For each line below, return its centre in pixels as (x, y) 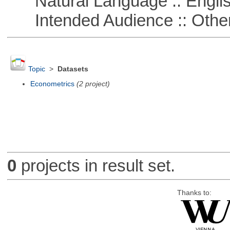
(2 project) (93, 84)
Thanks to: (194, 193)
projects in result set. (95, 166)
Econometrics (52, 84)
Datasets (73, 69)
